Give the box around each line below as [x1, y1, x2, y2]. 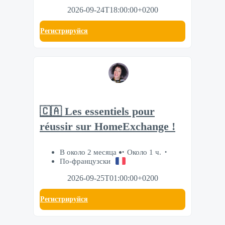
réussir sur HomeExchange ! [40, 121, 175, 133]
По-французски [60, 157, 110, 166]
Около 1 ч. [127, 148, 161, 157]
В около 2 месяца [60, 148, 119, 157]
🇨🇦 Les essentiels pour [40, 105, 155, 118]
